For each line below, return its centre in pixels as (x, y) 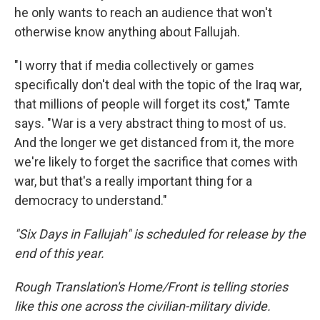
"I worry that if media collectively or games (134, 65)
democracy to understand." (91, 200)
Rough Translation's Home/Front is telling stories (151, 287)
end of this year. (59, 253)
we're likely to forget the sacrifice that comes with (156, 162)
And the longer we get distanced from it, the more (154, 142)
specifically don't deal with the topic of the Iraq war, (158, 85)
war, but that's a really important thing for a (133, 181)
